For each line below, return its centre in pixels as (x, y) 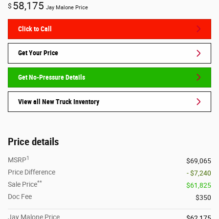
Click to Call (35, 29)
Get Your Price (38, 53)
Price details (33, 142)
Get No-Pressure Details (52, 77)
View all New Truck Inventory (59, 101)
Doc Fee (20, 196)
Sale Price (22, 184)
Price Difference (32, 172)
